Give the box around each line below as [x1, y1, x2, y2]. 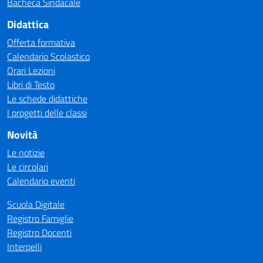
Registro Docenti [7, 225, 72, 240]
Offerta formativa [7, 35, 75, 49]
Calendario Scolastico [7, 49, 90, 63]
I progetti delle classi [7, 106, 87, 120]
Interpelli [7, 240, 42, 254]
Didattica [7, 16, 49, 32]
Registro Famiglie [7, 211, 73, 225]
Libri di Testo [7, 77, 55, 92]
